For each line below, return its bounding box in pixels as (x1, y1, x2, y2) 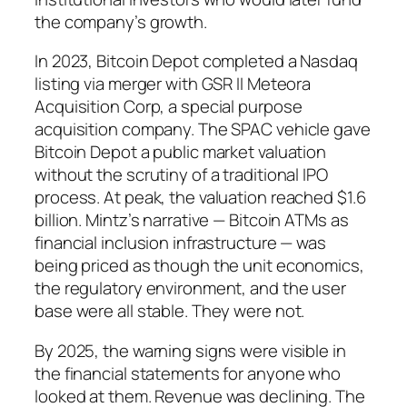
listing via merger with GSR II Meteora (35, 72, 312, 96)
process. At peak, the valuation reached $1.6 (35, 185, 366, 210)
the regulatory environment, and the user (35, 276, 346, 301)
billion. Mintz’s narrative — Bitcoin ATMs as (35, 208, 349, 233)
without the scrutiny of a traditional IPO (35, 163, 328, 187)
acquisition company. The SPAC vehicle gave (35, 117, 371, 142)
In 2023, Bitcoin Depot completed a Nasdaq (35, 49, 358, 74)
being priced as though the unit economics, (35, 253, 364, 278)
